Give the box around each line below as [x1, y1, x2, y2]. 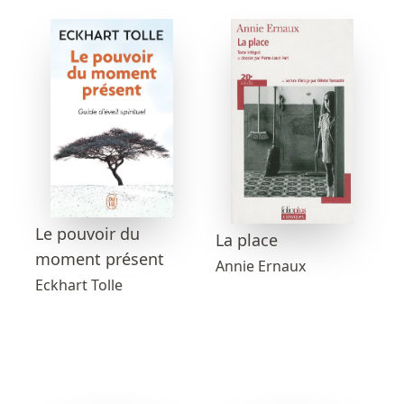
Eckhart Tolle [35, 274, 123, 295]
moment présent [35, 247, 164, 270]
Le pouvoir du [35, 222, 140, 244]
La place [216, 228, 278, 251]
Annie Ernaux [216, 255, 306, 276]
